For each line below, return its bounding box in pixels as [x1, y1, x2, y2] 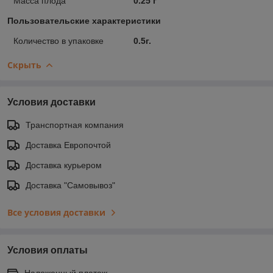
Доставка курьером [26, 160, 102, 170]
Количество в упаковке [13, 35, 104, 46]
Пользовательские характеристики [7, 15, 161, 26]
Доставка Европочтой [26, 140, 111, 150]
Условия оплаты [7, 244, 88, 255]
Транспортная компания [26, 119, 124, 130]
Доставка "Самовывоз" [26, 180, 115, 190]
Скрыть [7, 58, 41, 71]
